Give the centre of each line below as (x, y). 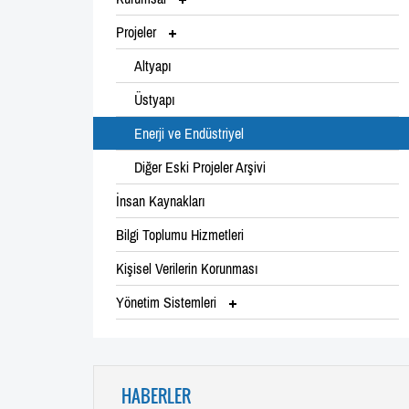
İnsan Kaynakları (161, 200)
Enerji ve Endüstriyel (189, 133)
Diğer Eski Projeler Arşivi (200, 167)
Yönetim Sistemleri (168, 302)
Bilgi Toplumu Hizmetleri (180, 234)
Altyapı (153, 65)
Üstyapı (155, 99)
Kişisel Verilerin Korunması (187, 268)
